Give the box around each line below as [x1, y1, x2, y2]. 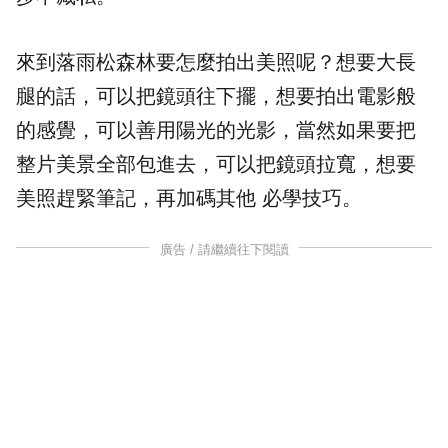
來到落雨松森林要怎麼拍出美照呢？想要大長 [16, 51, 416, 74]
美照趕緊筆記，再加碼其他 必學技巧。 [16, 187, 362, 210]
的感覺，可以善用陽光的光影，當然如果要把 [16, 119, 416, 142]
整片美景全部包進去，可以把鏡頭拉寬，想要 [16, 153, 416, 176]
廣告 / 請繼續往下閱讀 [159, 242, 289, 258]
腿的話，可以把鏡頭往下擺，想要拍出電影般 [16, 85, 416, 108]
